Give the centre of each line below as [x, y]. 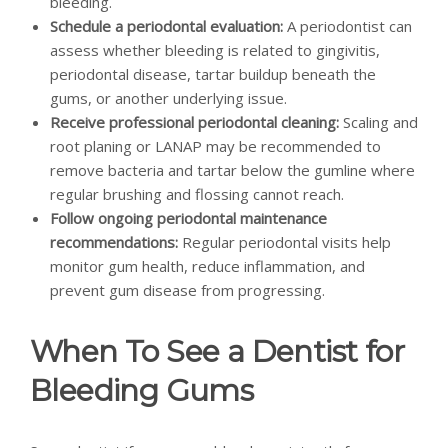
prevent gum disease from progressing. [187, 289]
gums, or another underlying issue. [168, 97]
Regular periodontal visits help [284, 241]
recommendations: [114, 241]
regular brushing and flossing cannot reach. [197, 193]
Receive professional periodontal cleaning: [194, 121]
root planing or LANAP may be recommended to [215, 145]
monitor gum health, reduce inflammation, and [207, 265]
